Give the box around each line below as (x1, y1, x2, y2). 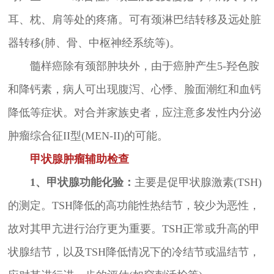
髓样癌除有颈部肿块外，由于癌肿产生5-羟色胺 (7, 60, 259, 73)
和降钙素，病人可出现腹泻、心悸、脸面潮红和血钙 (7, 83, 261, 96)
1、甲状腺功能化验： (7, 176, 135, 189)
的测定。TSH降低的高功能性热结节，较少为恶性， (7, 199, 260, 212)
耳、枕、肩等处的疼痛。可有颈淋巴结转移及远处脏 (7, 13, 261, 26)
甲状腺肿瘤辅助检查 (7, 153, 129, 166)
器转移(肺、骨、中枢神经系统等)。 (7, 37, 180, 50)
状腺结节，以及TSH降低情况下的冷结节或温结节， (7, 246, 260, 259)
